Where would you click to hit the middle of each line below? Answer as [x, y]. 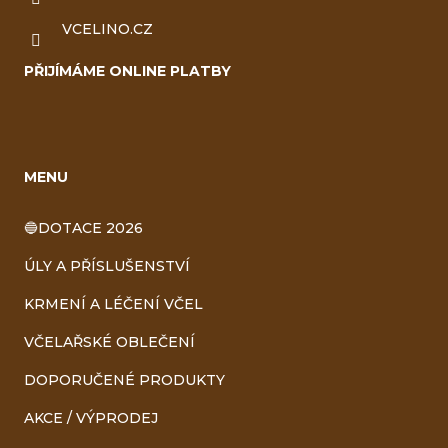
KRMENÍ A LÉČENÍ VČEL [113, 303]
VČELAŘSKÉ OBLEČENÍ [109, 341]
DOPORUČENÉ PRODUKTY [124, 379]
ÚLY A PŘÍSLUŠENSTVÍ [107, 265]
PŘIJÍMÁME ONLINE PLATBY [127, 70]
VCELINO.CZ [107, 28]
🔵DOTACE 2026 [83, 227]
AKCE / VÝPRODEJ [91, 417]
